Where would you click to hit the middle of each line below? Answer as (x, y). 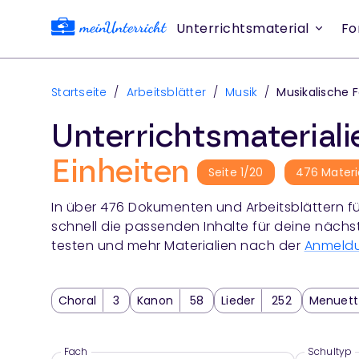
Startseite (79, 92)
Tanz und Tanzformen (193, 327)
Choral (77, 301)
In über (76, 208)
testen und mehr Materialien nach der (176, 246)
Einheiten (121, 172)
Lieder (238, 301)
